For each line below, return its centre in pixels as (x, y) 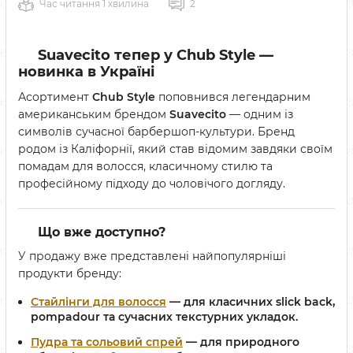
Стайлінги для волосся (98, 302)
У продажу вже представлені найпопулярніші (152, 256)
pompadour (65, 317)
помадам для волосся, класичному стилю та (145, 166)
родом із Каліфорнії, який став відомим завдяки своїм (175, 149)
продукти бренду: (70, 273)
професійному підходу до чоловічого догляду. (152, 184)
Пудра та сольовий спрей (107, 342)
